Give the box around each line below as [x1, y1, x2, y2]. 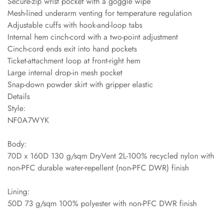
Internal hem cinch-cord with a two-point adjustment [7, 31, 178, 43]
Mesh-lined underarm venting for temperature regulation [7, 7, 192, 19]
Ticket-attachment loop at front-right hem [7, 55, 140, 66]
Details [7, 90, 30, 102]
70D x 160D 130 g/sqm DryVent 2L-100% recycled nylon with [7, 150, 214, 162]
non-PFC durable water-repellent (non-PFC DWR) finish [7, 162, 189, 173]
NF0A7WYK [7, 114, 49, 126]
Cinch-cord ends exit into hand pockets [7, 43, 137, 55]
